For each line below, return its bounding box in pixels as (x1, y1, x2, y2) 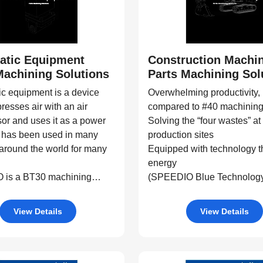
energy (147, 158, 177, 168)
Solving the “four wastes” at (147, 116, 261, 126)
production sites (147, 130, 214, 140)
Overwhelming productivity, (147, 87, 260, 97)
